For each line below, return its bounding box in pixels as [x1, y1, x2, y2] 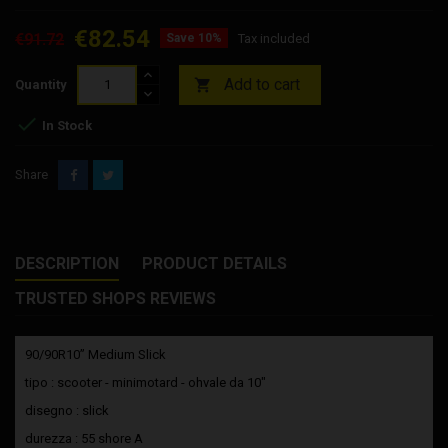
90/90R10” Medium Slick [25, 346, 166, 362]
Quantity [15, 76, 67, 92]
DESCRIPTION [15, 253, 119, 273]
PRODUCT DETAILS [142, 253, 287, 273]
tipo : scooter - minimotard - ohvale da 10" [25, 374, 266, 390]
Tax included [238, 30, 310, 46]
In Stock [39, 117, 92, 133]
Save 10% [166, 30, 222, 45]
